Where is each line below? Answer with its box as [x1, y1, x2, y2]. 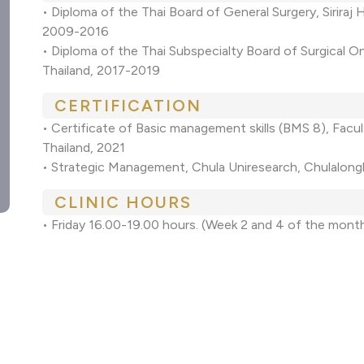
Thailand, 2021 [42, 140, 126, 156]
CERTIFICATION [54, 96, 202, 116]
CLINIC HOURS [54, 193, 193, 213]
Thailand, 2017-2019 [42, 63, 161, 79]
